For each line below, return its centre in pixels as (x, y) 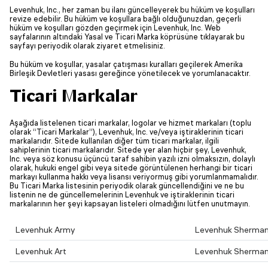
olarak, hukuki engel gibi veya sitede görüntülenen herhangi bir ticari (131, 168)
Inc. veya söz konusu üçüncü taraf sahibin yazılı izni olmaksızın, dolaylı (133, 159)
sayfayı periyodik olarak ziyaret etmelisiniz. (87, 46)
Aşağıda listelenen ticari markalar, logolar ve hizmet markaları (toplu (130, 123)
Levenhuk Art (41, 251)
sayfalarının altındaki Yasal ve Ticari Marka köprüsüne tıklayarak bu (127, 37)
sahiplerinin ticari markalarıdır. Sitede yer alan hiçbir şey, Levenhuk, (128, 150)
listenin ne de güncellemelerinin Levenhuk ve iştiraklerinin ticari (122, 195)
